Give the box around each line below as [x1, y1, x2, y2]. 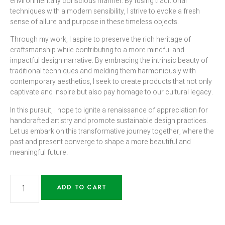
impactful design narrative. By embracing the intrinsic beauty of [10, 55, 208, 66]
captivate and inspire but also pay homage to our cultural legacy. [10, 87, 213, 98]
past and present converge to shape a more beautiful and [10, 136, 191, 147]
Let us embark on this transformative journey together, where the [10, 126, 214, 137]
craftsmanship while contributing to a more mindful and [10, 45, 184, 56]
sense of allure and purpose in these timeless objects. [10, 16, 179, 27]
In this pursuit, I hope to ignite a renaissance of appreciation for [10, 104, 208, 116]
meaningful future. [10, 147, 68, 158]
